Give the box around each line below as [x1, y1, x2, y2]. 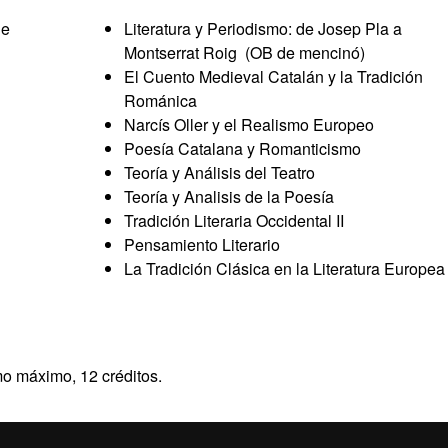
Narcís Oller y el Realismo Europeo [124, 113, 374, 136]
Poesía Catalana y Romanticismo [124, 137, 361, 160]
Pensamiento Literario [124, 233, 280, 256]
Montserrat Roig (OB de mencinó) [124, 41, 365, 64]
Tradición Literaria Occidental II [124, 209, 344, 232]
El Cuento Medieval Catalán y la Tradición [124, 65, 423, 88]
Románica [124, 89, 197, 112]
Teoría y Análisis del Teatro [124, 161, 315, 184]
